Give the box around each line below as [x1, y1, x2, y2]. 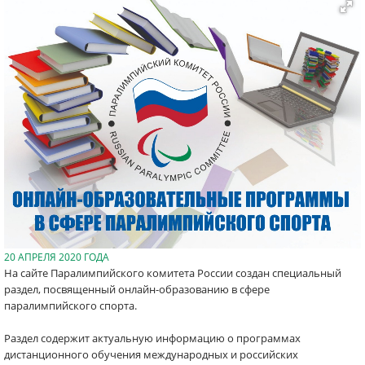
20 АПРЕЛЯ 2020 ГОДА [4, 250, 109, 264]
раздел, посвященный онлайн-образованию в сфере [4, 282, 270, 297]
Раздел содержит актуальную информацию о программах [4, 331, 301, 345]
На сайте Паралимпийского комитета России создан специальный [4, 266, 341, 280]
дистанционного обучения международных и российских [4, 347, 298, 362]
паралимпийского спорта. [4, 298, 137, 313]
